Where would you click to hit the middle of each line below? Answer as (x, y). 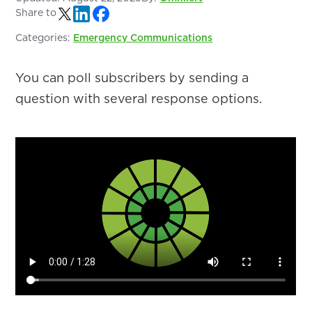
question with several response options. (139, 99)
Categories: (45, 38)
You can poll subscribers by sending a (132, 78)
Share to (36, 13)
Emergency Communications (143, 38)
